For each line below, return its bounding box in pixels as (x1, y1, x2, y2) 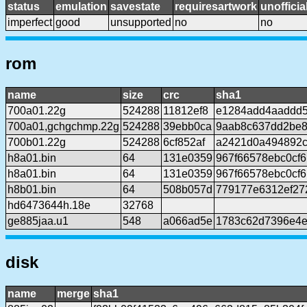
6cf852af (163, 136, 205, 149)
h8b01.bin (8, 184, 56, 196)
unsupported (110, 16, 171, 29)
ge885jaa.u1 (8, 215, 69, 228)
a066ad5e (163, 215, 212, 228)
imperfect (8, 16, 52, 29)
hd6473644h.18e (8, 199, 90, 212)
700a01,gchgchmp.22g (8, 121, 119, 133)
